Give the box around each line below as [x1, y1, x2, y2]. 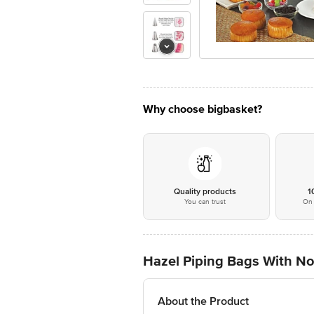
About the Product [158, 294, 249, 308]
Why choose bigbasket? [143, 102, 262, 116]
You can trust [184, 198, 226, 206]
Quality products [173, 186, 236, 197]
